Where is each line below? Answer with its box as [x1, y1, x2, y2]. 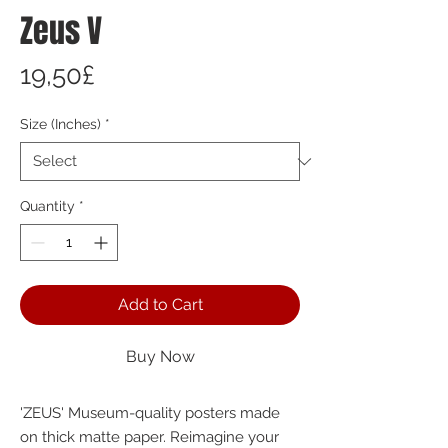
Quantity [20, 198, 75, 214]
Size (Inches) [20, 116, 101, 132]
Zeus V [20, 8, 102, 55]
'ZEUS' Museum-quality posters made [20, 404, 280, 422]
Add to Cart [117, 295, 203, 314]
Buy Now [125, 347, 195, 366]
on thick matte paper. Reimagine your [20, 428, 279, 446]
